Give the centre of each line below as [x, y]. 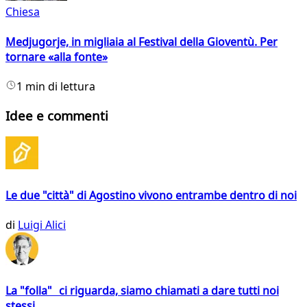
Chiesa [23, 12]
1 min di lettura [56, 86]
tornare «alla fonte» [57, 57]
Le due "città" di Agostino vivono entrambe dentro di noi [151, 195]
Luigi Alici [42, 224]
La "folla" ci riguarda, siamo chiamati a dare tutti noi [142, 291]
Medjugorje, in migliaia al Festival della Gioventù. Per [142, 41]
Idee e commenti [57, 115]
